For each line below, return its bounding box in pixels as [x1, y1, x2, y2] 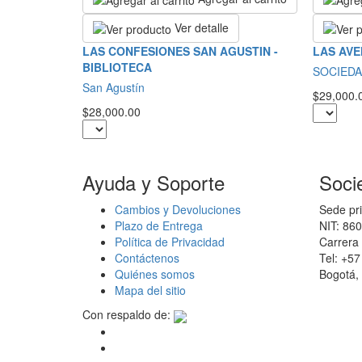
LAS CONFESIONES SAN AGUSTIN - [82, 43, 278, 60]
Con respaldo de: [82, 306, 170, 323]
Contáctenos [115, 250, 179, 267]
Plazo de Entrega [115, 217, 203, 234]
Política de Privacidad [115, 234, 225, 250]
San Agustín [82, 79, 145, 96]
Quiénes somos [115, 266, 195, 283]
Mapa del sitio [115, 282, 186, 299]
